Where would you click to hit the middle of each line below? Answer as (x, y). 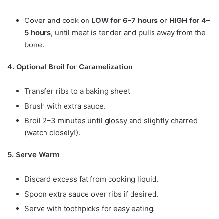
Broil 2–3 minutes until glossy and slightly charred (111, 121)
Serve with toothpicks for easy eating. (90, 209)
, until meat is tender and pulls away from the (128, 33)
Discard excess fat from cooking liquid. (91, 179)
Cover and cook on (58, 21)
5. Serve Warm (33, 155)
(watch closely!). (52, 133)
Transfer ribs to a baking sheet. (78, 91)
